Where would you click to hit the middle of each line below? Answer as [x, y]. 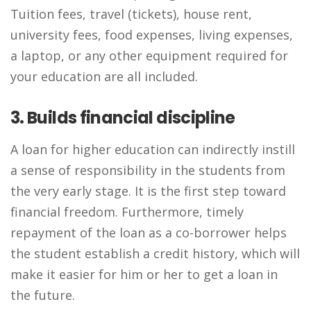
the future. [44, 295]
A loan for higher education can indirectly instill [153, 149]
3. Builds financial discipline [123, 118]
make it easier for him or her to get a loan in [144, 274]
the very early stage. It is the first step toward [148, 191]
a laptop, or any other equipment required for [149, 56]
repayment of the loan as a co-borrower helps [149, 233]
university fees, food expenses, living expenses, [152, 35]
